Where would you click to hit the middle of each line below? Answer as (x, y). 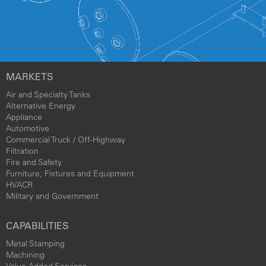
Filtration (22, 151)
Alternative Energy (41, 105)
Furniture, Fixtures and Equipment (70, 173)
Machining (25, 254)
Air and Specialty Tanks (48, 94)
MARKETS (30, 76)
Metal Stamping (35, 243)
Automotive (28, 128)
